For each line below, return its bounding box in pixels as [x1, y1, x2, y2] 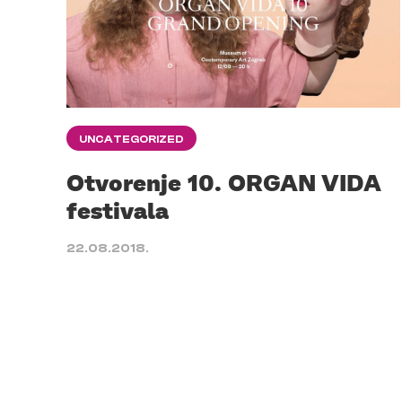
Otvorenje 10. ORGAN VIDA [66, 168, 381, 197]
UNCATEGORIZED [79, 133, 184, 146]
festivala [66, 196, 169, 225]
